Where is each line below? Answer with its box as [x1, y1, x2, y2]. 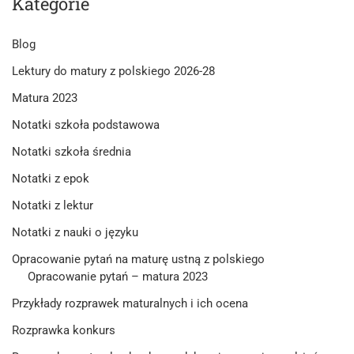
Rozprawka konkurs [12, 322, 115, 337]
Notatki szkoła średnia [12, 144, 131, 159]
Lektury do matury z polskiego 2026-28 [12, 63, 215, 78]
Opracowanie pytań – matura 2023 [28, 269, 208, 284]
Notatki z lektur [12, 198, 93, 213]
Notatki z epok [12, 171, 89, 186]
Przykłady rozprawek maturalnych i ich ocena [12, 296, 248, 311]
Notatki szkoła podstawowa [12, 117, 160, 132]
